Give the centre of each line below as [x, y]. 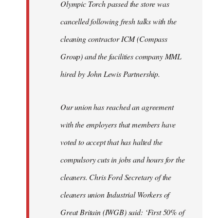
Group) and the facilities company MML [121, 56]
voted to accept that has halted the [111, 142]
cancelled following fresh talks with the [118, 21]
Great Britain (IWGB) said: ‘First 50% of [122, 212]
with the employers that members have [118, 124]
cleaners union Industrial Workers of [115, 194]
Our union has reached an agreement [117, 107]
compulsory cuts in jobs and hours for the [123, 159]
